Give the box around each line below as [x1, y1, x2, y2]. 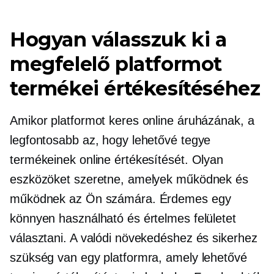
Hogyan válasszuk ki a [10, 27, 227, 51]
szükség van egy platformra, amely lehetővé [10, 250, 247, 264]
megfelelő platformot [10, 51, 222, 76]
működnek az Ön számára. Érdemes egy [10, 191, 231, 206]
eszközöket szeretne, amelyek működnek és [10, 172, 248, 186]
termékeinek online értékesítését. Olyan [10, 152, 224, 166]
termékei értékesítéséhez [10, 76, 261, 100]
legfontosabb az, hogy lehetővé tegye [10, 133, 211, 147]
